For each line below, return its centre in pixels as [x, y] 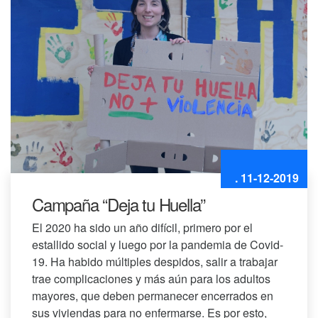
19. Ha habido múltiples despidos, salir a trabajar [155, 261]
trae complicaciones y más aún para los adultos [151, 278]
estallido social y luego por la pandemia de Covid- [158, 244]
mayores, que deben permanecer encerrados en [153, 295]
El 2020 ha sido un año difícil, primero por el [142, 227]
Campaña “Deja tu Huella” [119, 204]
